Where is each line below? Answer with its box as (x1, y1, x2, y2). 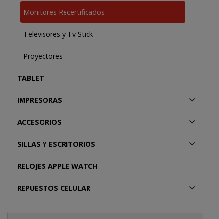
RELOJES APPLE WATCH (17, 161, 98, 171)
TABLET (17, 73, 44, 83)
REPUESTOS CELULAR (17, 183, 90, 193)
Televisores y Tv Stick (23, 29, 93, 39)
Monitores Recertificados (23, 7, 105, 17)
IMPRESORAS (17, 95, 62, 105)
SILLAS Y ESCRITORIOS (17, 139, 95, 149)
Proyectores (23, 51, 63, 61)
